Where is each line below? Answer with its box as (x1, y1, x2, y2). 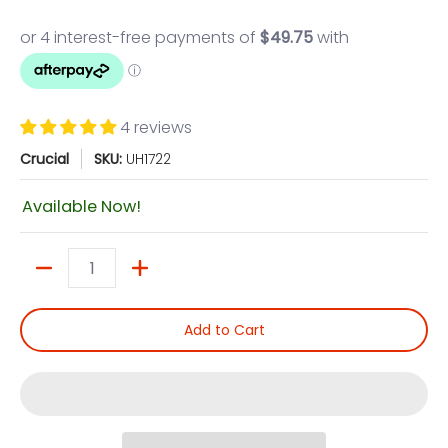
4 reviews (120, 116, 192, 139)
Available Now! (22, 195, 141, 219)
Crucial (20, 149, 69, 169)
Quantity (20, 267, 81, 288)
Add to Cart (183, 320, 265, 341)
